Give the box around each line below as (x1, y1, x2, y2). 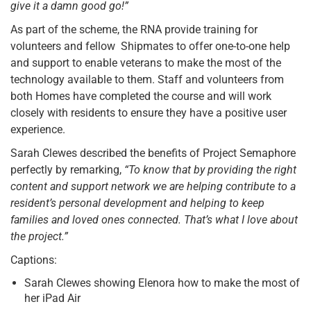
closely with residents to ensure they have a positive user (10, 106, 287, 120)
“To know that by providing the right (124, 163, 296, 177)
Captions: (10, 253, 57, 267)
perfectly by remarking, (10, 163, 124, 177)
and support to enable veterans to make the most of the (10, 56, 281, 70)
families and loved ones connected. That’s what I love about (10, 213, 298, 227)
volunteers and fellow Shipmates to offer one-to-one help (10, 40, 290, 53)
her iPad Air (24, 292, 81, 305)
